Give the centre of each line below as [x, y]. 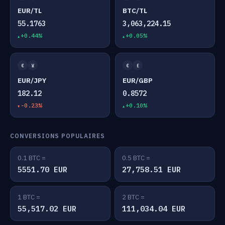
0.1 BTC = [32, 158]
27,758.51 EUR [151, 170]
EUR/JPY [32, 80]
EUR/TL [30, 11]
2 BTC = [133, 197]
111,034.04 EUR [154, 209]
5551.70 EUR [42, 170]
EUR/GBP [138, 80]
